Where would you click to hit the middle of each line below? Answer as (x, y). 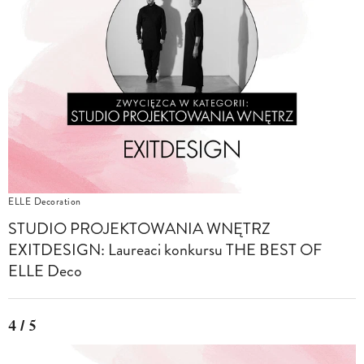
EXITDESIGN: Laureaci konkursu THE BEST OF (165, 249)
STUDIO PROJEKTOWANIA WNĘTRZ (139, 228)
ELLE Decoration (45, 201)
